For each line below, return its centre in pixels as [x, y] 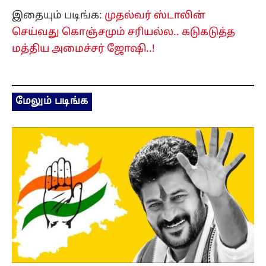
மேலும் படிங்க [52, 101]
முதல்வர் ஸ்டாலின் [155, 15]
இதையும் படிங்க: [58, 15]
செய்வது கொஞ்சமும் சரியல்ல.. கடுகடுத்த [123, 32]
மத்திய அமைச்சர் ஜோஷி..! [83, 49]
